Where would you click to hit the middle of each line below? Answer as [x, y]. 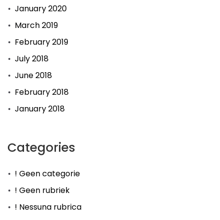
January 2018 [40, 109]
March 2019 [36, 25]
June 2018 [33, 75]
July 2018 [32, 59]
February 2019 [41, 42]
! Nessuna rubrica [48, 207]
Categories [41, 148]
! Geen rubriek [42, 190]
